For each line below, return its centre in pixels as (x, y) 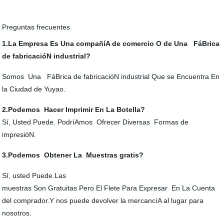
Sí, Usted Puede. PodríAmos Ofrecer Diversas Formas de (95, 122)
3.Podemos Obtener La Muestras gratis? (73, 155)
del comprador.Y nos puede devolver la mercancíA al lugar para (103, 200)
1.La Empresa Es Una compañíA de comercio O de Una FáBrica (111, 43)
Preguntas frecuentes (36, 27)
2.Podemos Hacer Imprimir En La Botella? (74, 109)
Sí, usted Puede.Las (34, 175)
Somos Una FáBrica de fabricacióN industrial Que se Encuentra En (111, 76)
